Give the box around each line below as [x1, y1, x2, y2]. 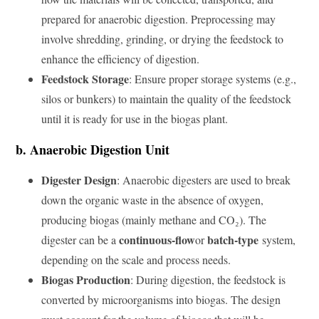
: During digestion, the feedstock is [130, 271, 286, 287]
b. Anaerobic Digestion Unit [16, 140, 169, 159]
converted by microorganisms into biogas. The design [41, 291, 281, 307]
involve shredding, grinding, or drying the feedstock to [41, 31, 283, 46]
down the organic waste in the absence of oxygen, [41, 192, 263, 207]
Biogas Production [41, 271, 130, 288]
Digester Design [41, 171, 117, 188]
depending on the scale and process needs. [41, 251, 231, 267]
